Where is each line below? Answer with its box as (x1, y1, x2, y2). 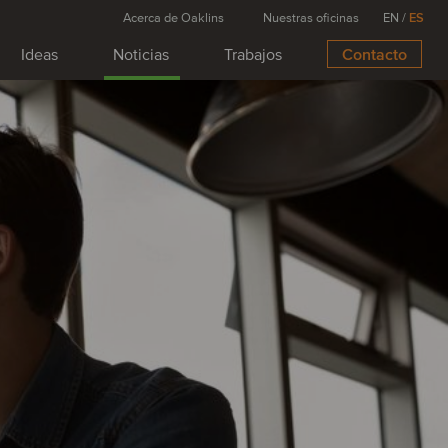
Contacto (342, 45, 407, 65)
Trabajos (224, 45, 282, 65)
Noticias (113, 45, 169, 65)
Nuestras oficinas (263, 10, 359, 26)
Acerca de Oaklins (123, 10, 224, 26)
